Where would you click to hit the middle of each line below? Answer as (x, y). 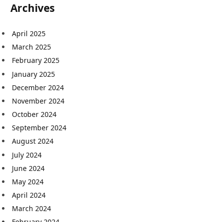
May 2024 (28, 181)
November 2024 (38, 101)
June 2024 (28, 168)
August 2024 (33, 141)
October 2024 (34, 114)
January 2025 (33, 74)
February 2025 (36, 60)
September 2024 (39, 128)
